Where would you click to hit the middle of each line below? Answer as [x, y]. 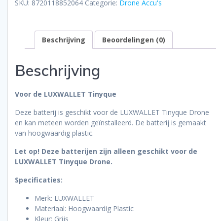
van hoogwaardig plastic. [54, 133]
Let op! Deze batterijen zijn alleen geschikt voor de [106, 151]
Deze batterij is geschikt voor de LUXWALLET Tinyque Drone [112, 112]
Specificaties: [39, 180]
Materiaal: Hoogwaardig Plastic [84, 208]
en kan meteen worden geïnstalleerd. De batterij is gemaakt [110, 122]
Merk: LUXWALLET [64, 198]
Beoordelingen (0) [134, 40]
